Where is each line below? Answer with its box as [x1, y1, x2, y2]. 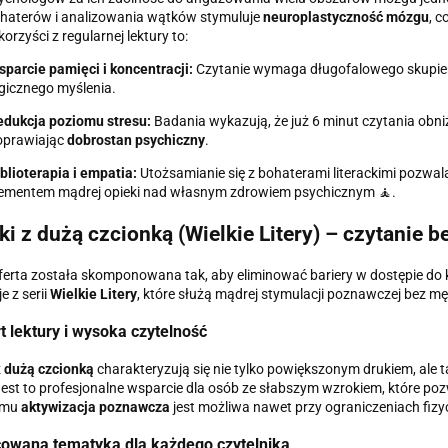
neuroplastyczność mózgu [262, 9, 429, 26]
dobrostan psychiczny [66, 132, 205, 149]
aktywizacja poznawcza [20, 398, 170, 415]
